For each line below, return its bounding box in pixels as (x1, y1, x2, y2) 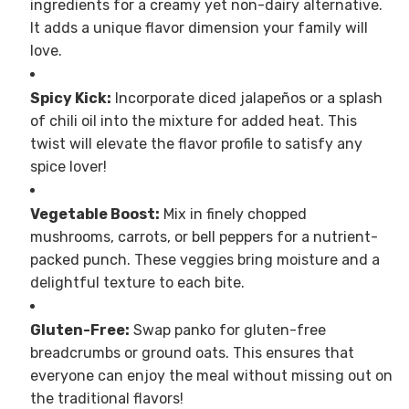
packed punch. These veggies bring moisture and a (29, 251, 380, 269)
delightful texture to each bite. (29, 274, 245, 292)
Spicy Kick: (29, 89, 111, 108)
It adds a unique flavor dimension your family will (29, 19, 368, 37)
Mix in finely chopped (159, 205, 307, 224)
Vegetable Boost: (29, 205, 160, 224)
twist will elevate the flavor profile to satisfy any (29, 135, 362, 153)
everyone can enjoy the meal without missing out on (29, 367, 393, 385)
